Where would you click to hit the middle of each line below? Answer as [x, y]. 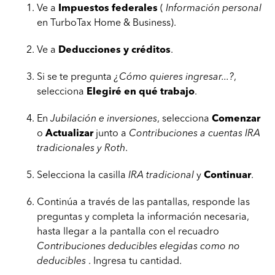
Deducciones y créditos [114, 49]
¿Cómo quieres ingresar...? [173, 76]
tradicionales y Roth [81, 148]
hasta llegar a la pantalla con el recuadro [128, 231]
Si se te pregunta [74, 76]
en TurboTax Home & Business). [107, 22]
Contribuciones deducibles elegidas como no [138, 246]
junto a [111, 133]
